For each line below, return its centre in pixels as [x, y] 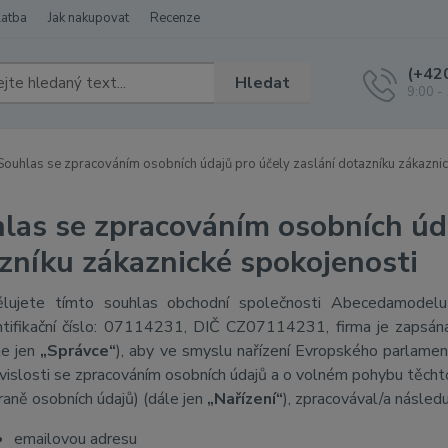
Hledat [263, 82]
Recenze [175, 18]
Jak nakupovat [88, 18]
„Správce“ [78, 351]
